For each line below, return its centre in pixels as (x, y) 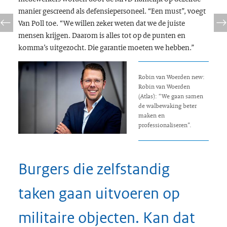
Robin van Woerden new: (171, 77)
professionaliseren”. (165, 125)
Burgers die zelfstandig (94, 169)
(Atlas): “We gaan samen (171, 96)
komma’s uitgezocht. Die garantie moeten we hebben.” (107, 47)
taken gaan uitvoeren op (99, 194)
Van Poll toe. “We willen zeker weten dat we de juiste (101, 23)
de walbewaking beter (167, 106)
